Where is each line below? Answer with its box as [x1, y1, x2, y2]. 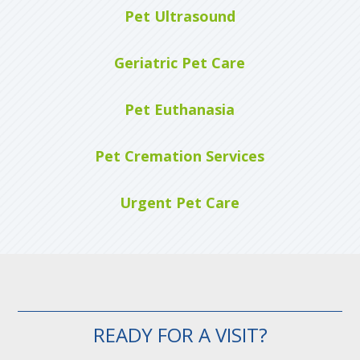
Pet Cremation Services [95, 145, 265, 166]
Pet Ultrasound [124, 6, 235, 26]
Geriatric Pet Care [114, 52, 246, 72]
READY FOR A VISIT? [92, 321, 268, 348]
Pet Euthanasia [125, 99, 235, 119]
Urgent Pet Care [120, 192, 240, 212]
